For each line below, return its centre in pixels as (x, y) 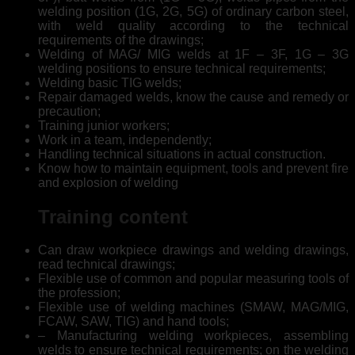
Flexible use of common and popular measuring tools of (193, 279)
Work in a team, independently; (125, 139)
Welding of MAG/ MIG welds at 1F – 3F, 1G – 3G (193, 54)
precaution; (69, 111)
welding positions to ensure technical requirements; (182, 68)
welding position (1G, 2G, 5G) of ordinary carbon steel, (193, 11)
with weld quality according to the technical (193, 25)
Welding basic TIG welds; (110, 82)
